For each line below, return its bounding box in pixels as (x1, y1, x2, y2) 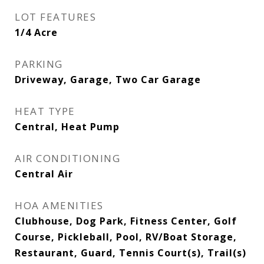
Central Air (15, 167, 73, 180)
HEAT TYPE (15, 104, 75, 118)
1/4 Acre (15, 26, 58, 39)
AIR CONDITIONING (15, 151, 120, 165)
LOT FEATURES (15, 10, 96, 24)
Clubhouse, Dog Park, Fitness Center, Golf (15, 214, 237, 227)
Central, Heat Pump (15, 120, 120, 133)
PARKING (15, 57, 63, 71)
